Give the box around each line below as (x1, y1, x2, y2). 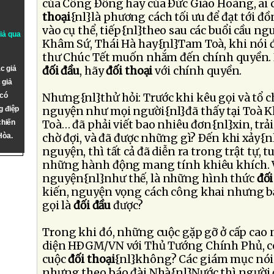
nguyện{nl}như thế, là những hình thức (42, 172, 257, 185)
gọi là (42, 199, 74, 212)
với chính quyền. (155, 64, 242, 78)
